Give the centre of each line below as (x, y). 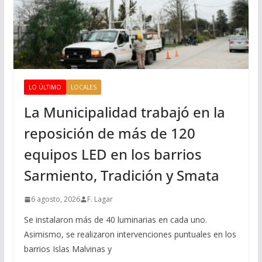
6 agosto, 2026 (55, 199)
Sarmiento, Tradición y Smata (121, 175)
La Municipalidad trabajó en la (124, 112)
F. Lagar (100, 199)
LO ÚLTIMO (45, 87)
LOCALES (83, 87)
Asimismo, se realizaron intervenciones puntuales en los (130, 235)
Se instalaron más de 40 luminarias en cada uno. (115, 220)
